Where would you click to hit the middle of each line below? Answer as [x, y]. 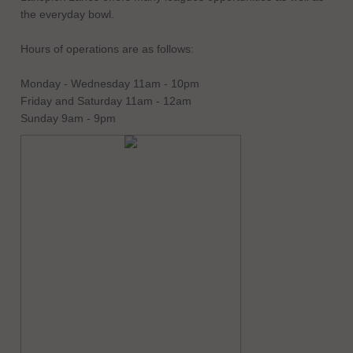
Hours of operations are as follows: [107, 49]
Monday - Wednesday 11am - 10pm [110, 84]
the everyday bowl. [67, 15]
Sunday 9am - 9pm [68, 119]
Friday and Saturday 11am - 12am [106, 101]
